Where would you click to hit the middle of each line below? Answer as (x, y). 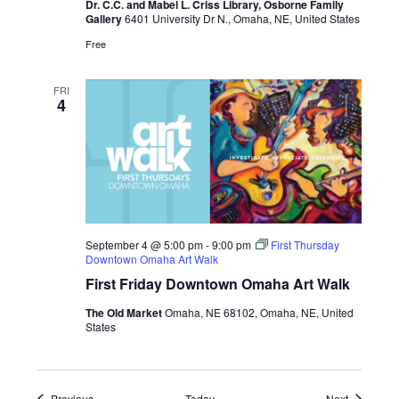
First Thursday (305, 244)
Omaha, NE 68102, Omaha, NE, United (259, 312)
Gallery (105, 18)
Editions (286, 35)
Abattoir (285, 20)
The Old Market (125, 312)
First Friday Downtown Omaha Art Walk (217, 283)
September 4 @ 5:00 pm (144, 244)
